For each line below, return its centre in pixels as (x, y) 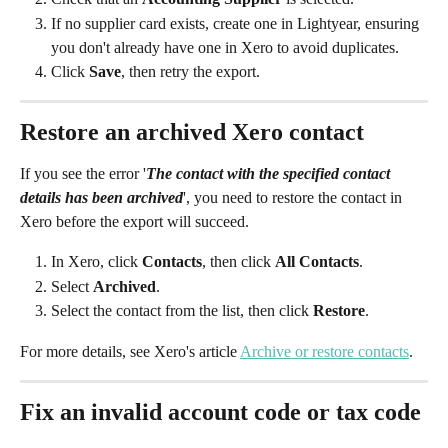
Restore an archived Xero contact (192, 132)
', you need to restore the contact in (294, 198)
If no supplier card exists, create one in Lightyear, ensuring (237, 23)
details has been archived (101, 198)
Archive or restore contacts (324, 351)
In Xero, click (96, 262)
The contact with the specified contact (270, 174)
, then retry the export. (190, 71)
